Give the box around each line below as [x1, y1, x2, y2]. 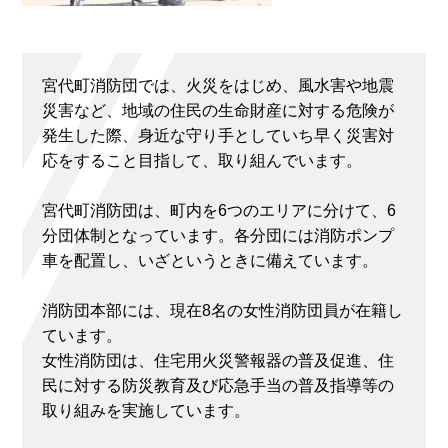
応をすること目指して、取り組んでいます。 [42, 151, 362, 169]
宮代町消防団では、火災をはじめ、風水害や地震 [42, 76, 394, 94]
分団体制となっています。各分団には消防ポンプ [42, 226, 394, 244]
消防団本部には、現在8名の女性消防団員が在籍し [42, 301, 403, 319]
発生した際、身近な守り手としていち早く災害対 [42, 126, 394, 144]
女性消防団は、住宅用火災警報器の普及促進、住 [42, 351, 394, 369]
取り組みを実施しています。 [42, 401, 250, 419]
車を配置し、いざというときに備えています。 [42, 251, 378, 269]
